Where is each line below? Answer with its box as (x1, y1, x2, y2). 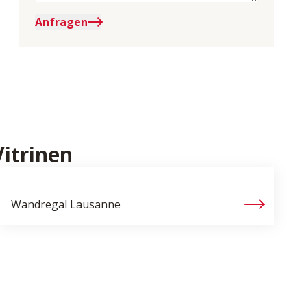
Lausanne (70, 197, 121, 212)
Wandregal (11, 197, 67, 212)
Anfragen (34, 14, 88, 29)
